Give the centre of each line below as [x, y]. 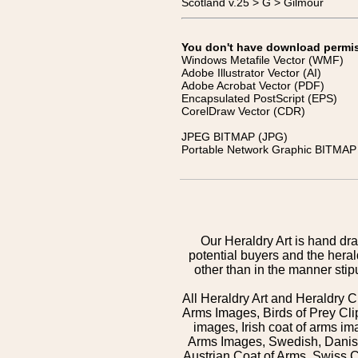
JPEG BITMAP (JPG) [235, 137]
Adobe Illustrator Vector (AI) [251, 73]
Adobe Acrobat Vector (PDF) [253, 86]
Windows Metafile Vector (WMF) [263, 60]
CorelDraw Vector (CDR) [243, 111]
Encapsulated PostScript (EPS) [259, 98]
